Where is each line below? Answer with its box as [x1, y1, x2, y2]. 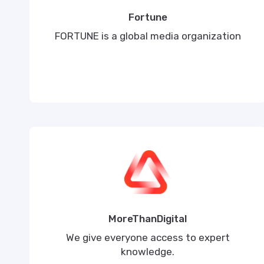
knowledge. [121, 246, 175, 258]
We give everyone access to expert [65, 232, 230, 243]
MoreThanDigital [108, 213, 187, 225]
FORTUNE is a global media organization [54, 30, 241, 42]
